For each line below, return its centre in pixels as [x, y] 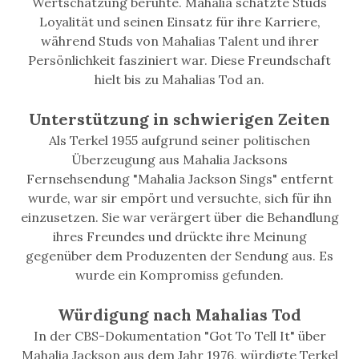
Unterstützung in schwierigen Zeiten [179, 119]
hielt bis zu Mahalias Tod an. [179, 80]
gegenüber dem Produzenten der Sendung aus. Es [179, 256]
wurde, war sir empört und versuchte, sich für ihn [179, 198]
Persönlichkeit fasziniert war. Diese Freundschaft [179, 61]
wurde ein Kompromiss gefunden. [179, 275]
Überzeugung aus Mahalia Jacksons [179, 160]
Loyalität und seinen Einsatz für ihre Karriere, [179, 22]
